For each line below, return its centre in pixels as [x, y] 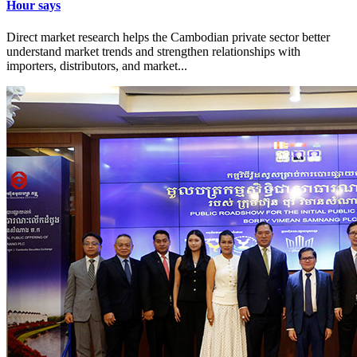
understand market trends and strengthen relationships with [153, 51]
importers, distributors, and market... [97, 65]
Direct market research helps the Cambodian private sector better [168, 37]
